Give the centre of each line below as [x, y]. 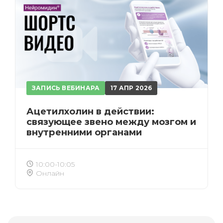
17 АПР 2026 [131, 88]
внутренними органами [84, 132]
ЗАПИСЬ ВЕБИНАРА [66, 88]
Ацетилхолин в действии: [90, 111]
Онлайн [50, 173]
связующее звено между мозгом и [111, 122]
